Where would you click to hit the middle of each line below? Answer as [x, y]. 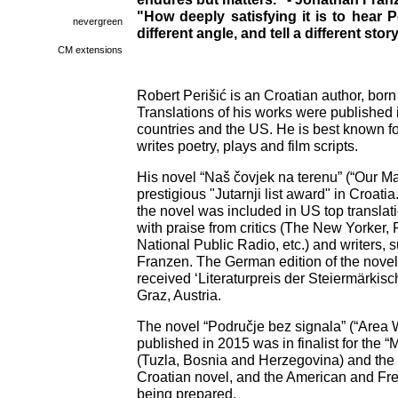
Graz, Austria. [179, 295]
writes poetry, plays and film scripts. [247, 146]
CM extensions [90, 50]
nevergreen [98, 21]
